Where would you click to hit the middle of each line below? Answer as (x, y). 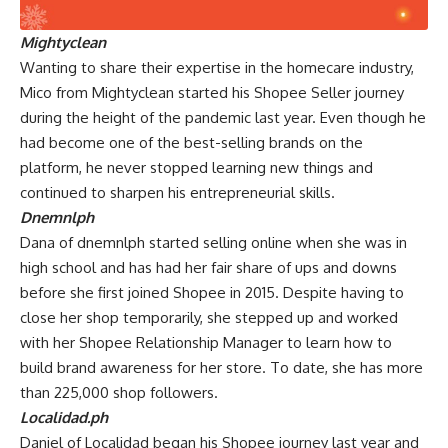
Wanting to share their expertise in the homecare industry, (217, 68)
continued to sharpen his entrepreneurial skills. (179, 193)
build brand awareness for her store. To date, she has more (221, 368)
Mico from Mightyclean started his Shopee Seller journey (212, 93)
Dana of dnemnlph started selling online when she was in (213, 243)
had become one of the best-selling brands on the (191, 143)
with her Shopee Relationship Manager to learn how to (206, 343)
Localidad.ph (64, 418)
